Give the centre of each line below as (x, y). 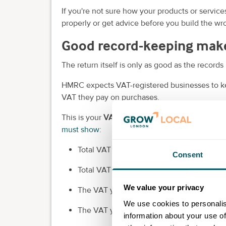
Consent (188, 154)
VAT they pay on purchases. (110, 97)
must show (80, 129)
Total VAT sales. (105, 150)
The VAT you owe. (110, 190)
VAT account (126, 117)
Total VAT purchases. (114, 170)
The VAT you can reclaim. (123, 210)
